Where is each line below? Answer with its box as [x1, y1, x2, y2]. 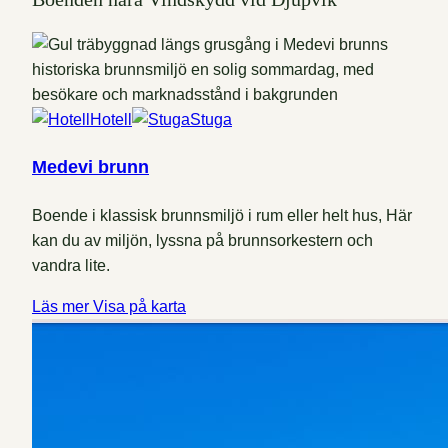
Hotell [90, 110, 132, 128]
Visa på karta [93, 297, 186, 315]
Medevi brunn [32, 156, 149, 177]
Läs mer [32, 297, 93, 315]
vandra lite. [32, 256, 110, 274]
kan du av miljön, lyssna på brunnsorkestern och [32, 231, 373, 249]
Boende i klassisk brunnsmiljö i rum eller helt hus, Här [32, 206, 412, 224]
